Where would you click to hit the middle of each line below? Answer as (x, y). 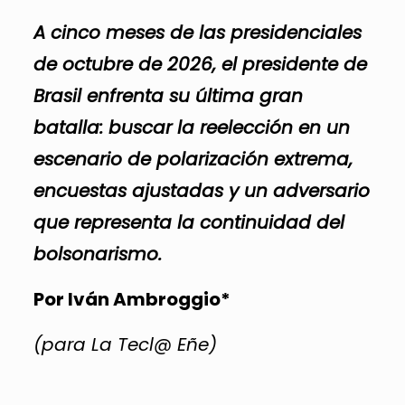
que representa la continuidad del (188, 222)
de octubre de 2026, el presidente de (200, 64)
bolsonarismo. (97, 254)
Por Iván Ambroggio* (132, 299)
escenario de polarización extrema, (193, 159)
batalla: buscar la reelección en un (191, 127)
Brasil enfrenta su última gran (168, 95)
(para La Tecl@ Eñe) (125, 344)
